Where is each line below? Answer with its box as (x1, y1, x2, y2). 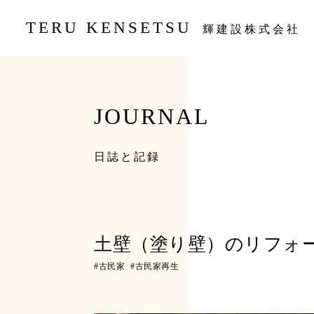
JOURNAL (94, 104, 211, 129)
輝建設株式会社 (203, 23, 301, 35)
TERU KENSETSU (26, 19, 193, 36)
